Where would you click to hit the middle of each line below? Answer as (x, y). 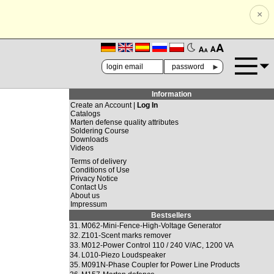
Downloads (89, 139)
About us (85, 196)
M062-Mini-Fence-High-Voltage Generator (151, 226)
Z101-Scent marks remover (126, 235)
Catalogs (85, 114)
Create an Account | (103, 105)
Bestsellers (172, 215)
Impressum (88, 204)
